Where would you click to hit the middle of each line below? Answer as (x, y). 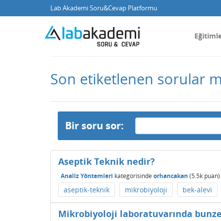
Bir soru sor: (94, 126)
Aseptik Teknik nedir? (107, 161)
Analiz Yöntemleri (87, 176)
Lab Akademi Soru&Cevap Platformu (104, 8)
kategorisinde (132, 176)
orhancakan (171, 176)
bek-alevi (197, 190)
